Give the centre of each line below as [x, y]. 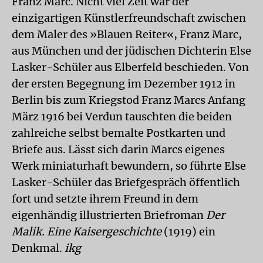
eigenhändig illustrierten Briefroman [109, 215]
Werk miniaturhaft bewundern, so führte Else [129, 166]
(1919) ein [188, 231]
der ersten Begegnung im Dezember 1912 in [124, 83]
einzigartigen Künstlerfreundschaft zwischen [129, 18]
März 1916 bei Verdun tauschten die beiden [122, 116]
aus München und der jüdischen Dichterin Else [131, 50]
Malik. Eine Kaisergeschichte [87, 231]
